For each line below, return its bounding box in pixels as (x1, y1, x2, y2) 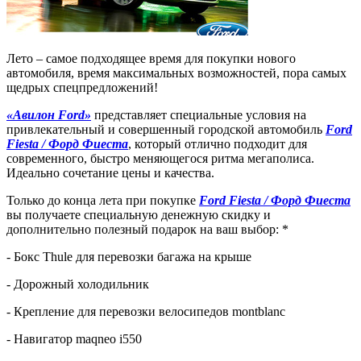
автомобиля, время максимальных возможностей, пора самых (6, 65, 346, 80)
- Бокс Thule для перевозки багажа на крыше (6, 249, 251, 263)
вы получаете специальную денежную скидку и (6, 207, 271, 222)
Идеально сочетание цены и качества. (6, 165, 214, 180)
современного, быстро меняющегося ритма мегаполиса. (6, 151, 314, 165)
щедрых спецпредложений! (6, 80, 158, 94)
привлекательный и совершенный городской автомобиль (6, 122, 326, 136)
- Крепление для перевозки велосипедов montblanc (6, 304, 285, 318)
